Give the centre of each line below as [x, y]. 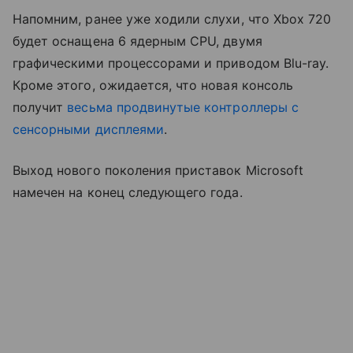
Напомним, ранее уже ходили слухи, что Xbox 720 [172, 19]
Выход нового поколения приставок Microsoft [158, 170]
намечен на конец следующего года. [128, 192]
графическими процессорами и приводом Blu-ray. [171, 63]
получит [40, 107]
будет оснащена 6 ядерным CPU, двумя [137, 41]
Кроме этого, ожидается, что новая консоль [153, 85]
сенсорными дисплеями [88, 129]
